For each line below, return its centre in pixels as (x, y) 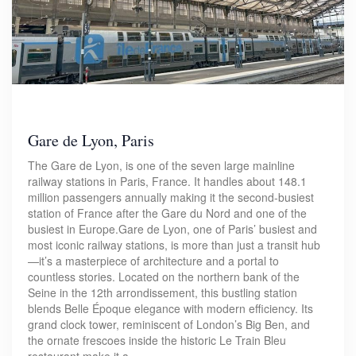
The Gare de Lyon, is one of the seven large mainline (161, 166)
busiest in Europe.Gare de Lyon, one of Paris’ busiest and (172, 229)
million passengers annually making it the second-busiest (171, 197)
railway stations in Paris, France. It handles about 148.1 (167, 182)
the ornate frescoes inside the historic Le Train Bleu (157, 341)
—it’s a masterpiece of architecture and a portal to (153, 261)
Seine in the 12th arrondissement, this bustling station (163, 293)
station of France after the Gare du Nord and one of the (167, 213)
